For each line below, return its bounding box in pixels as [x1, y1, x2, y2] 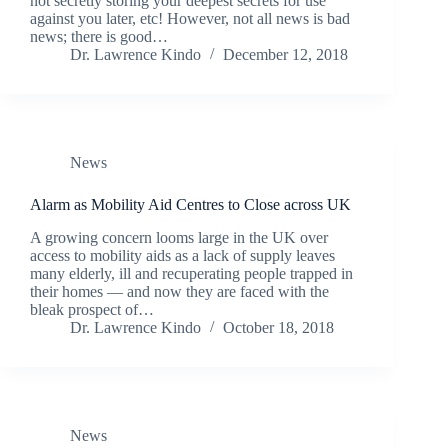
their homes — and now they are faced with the [30, 283, 329, 301]
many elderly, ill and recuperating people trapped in [30, 265, 353, 283]
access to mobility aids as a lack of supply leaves [30, 247, 335, 265]
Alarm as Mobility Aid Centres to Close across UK [30, 196, 351, 214]
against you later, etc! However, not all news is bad [30, 10, 350, 28]
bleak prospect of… [30, 301, 154, 319]
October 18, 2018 [223, 319, 334, 337]
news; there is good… [30, 28, 168, 46]
